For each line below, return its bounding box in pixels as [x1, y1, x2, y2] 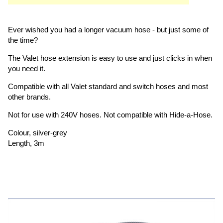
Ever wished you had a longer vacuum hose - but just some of [8, 25, 209, 34]
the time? [8, 36, 38, 45]
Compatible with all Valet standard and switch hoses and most [8, 82, 208, 91]
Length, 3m [8, 139, 44, 148]
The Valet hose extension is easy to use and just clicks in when [8, 54, 212, 63]
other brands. [8, 93, 55, 102]
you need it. [8, 64, 45, 73]
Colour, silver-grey [8, 128, 67, 137]
